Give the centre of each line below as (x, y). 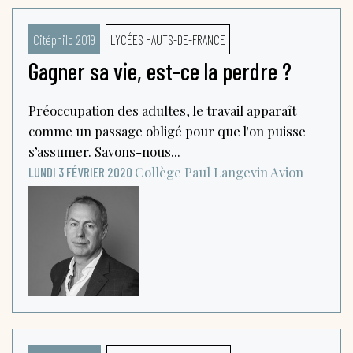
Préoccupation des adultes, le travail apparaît (162, 110)
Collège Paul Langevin (201, 171)
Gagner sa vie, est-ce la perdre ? (160, 71)
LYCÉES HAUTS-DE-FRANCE (167, 39)
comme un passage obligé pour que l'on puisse (167, 130)
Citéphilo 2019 (64, 39)
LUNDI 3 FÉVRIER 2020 (80, 171)
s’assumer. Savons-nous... (104, 151)
